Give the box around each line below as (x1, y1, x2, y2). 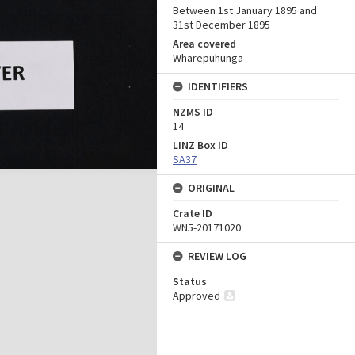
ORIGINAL (188, 181, 235, 195)
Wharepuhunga (173, 51, 243, 65)
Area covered (173, 36, 236, 51)
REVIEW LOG (188, 249, 246, 263)
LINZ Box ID (173, 138, 228, 152)
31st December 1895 (173, 17, 270, 32)
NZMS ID (173, 105, 213, 119)
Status (173, 274, 207, 288)
